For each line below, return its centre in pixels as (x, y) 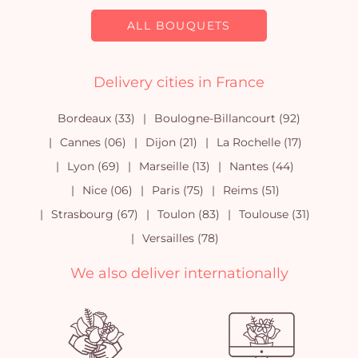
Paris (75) (177, 190)
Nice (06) (107, 190)
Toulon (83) (189, 214)
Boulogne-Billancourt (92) (227, 118)
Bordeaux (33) (96, 118)
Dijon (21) (171, 142)
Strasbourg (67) (95, 214)
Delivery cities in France (179, 82)
